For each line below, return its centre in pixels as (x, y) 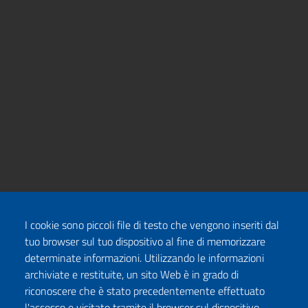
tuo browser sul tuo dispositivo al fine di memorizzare (145, 241)
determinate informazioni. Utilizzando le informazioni (144, 258)
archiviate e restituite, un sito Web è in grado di (132, 274)
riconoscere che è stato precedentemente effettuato (145, 291)
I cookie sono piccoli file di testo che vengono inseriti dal (152, 225)
